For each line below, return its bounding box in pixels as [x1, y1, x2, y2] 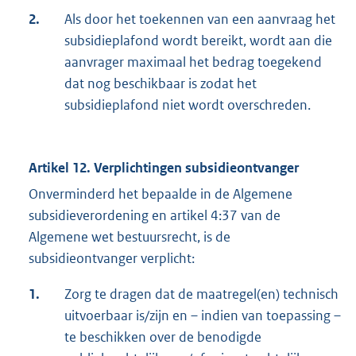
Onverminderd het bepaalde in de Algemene [29, 184, 292, 203]
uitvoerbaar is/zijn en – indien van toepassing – [64, 306, 341, 324]
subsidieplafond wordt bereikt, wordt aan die [64, 31, 332, 49]
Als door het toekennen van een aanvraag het [64, 10, 335, 28]
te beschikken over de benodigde [64, 327, 261, 346]
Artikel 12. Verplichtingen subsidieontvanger [29, 158, 299, 176]
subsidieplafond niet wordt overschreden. [64, 95, 311, 114]
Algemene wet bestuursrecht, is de [29, 227, 230, 246]
